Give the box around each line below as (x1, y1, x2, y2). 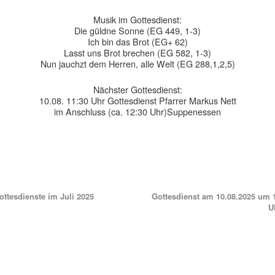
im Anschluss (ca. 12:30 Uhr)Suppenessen (54, 105, 221, 118)
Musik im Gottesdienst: (93, 13, 182, 26)
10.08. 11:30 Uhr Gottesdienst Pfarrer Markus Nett (39, 94, 236, 107)
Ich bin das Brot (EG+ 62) (87, 35, 188, 48)
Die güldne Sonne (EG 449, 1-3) (74, 24, 201, 37)
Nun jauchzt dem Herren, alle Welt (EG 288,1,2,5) (40, 57, 235, 70)
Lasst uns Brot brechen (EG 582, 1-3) (64, 46, 211, 59)
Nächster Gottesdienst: (93, 83, 182, 96)
